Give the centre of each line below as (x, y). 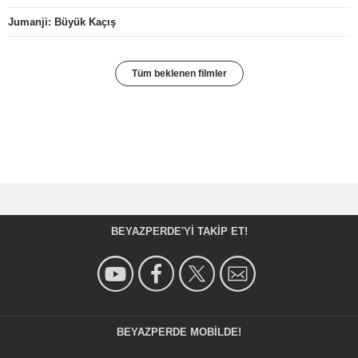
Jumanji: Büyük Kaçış (62, 22)
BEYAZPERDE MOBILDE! (179, 332)
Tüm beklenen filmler (179, 74)
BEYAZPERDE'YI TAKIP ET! (179, 232)
